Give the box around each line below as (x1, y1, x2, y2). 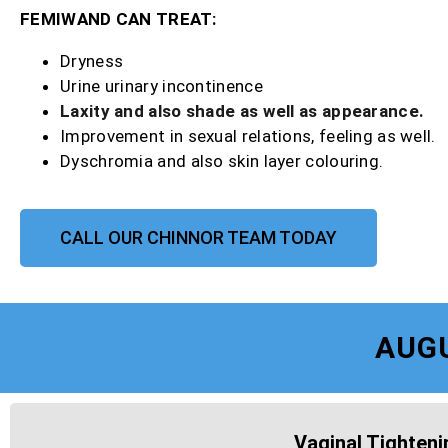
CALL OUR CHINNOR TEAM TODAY (60, 227, 337, 249)
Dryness (60, 51, 124, 72)
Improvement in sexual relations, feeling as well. (60, 126, 436, 147)
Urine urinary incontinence (60, 76, 263, 97)
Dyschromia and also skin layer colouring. (60, 151, 384, 172)
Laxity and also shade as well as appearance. (60, 101, 425, 122)
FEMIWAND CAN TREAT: (20, 9, 217, 30)
